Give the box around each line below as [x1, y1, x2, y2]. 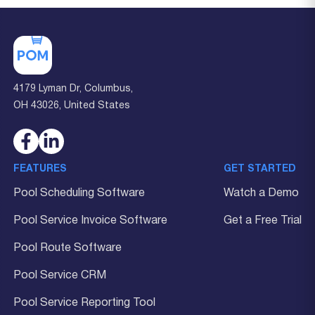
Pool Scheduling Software [13, 188, 145, 199]
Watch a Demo [224, 188, 299, 199]
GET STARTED [224, 165, 296, 174]
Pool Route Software [13, 243, 122, 254]
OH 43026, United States [13, 101, 130, 111]
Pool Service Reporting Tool [13, 298, 155, 309]
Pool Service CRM [13, 271, 106, 281]
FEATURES [13, 165, 67, 174]
